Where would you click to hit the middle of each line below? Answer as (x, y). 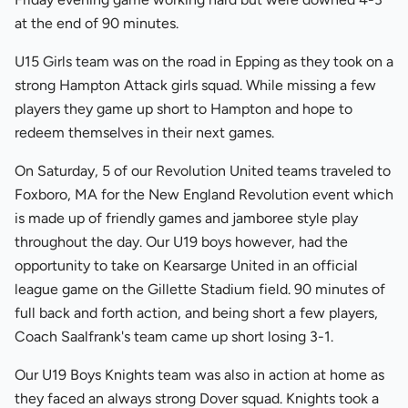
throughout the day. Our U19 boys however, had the (181, 242)
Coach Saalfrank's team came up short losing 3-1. (174, 337)
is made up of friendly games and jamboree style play (186, 218)
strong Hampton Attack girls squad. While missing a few (195, 85)
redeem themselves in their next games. (144, 133)
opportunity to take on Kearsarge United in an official (186, 265)
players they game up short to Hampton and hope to (184, 109)
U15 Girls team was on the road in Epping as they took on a (204, 61)
